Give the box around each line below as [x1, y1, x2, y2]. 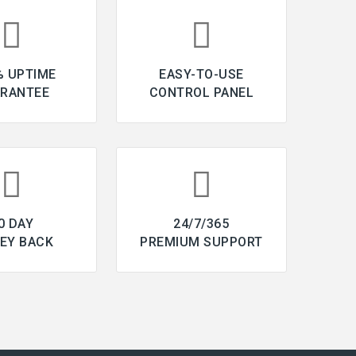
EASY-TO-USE [159, 66, 244, 82]
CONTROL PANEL [149, 84, 253, 100]
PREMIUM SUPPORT [140, 234, 263, 250]
